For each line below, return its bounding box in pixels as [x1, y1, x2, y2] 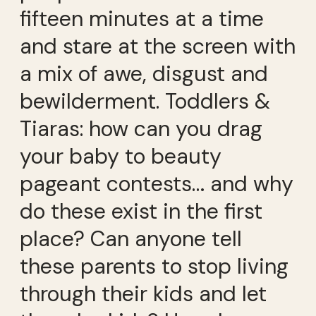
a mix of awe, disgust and [20, 60, 268, 88]
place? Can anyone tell [20, 225, 242, 253]
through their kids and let [20, 280, 267, 308]
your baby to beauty [20, 142, 221, 171]
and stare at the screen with [20, 32, 296, 61]
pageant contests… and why [20, 170, 293, 198]
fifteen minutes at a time [20, 5, 264, 33]
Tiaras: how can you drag [20, 115, 262, 143]
